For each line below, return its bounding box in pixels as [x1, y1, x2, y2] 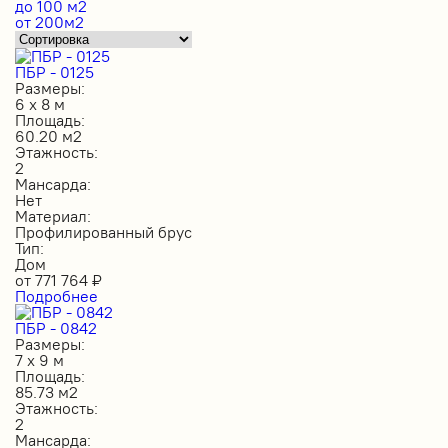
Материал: [15, 205, 91, 226]
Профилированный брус [15, 221, 192, 242]
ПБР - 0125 [15, 61, 94, 82]
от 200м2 [15, 11, 84, 32]
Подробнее [15, 285, 98, 306]
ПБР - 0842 [15, 317, 97, 338]
